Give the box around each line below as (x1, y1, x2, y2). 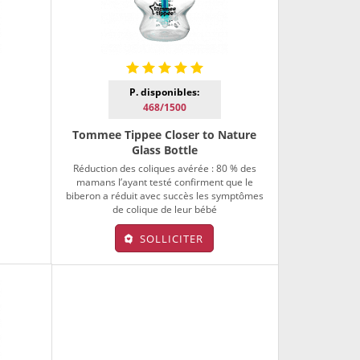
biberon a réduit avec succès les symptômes (65, 188, 264, 202)
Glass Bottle (131, 141, 198, 157)
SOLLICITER (140, 231, 204, 246)
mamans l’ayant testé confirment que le (76, 174, 253, 189)
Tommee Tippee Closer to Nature (72, 126, 257, 142)
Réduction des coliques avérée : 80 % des (72, 161, 256, 175)
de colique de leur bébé (112, 202, 217, 216)
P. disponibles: (129, 84, 200, 99)
